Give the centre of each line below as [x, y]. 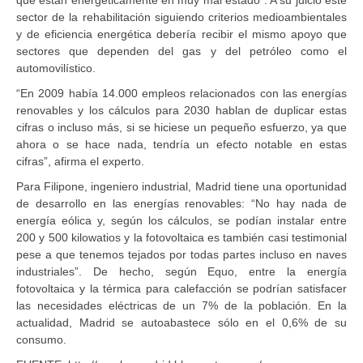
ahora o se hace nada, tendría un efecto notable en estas [181, 144]
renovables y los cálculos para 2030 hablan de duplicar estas [181, 110]
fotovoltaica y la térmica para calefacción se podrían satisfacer [181, 288]
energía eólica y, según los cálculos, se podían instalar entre [181, 220]
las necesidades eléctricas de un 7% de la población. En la [181, 305]
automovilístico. [56, 68]
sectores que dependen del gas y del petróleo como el [181, 51]
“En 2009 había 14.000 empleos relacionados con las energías [181, 93]
